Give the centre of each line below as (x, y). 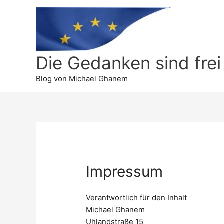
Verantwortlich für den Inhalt (137, 197)
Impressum (125, 172)
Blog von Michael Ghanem (82, 79)
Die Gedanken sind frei (128, 63)
